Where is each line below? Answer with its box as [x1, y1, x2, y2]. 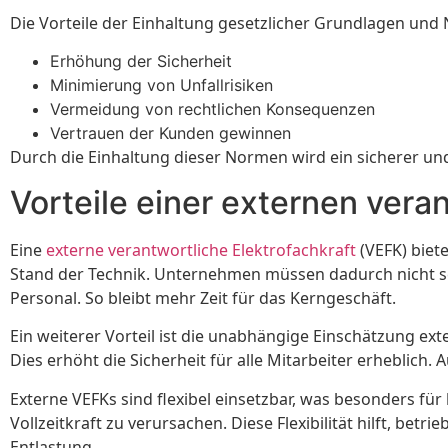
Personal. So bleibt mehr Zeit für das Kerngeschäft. [10, 286, 396, 309]
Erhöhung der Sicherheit [50, 51, 232, 72]
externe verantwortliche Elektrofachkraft [46, 238, 356, 261]
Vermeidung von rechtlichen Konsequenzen [50, 99, 375, 120]
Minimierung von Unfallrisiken [50, 75, 273, 96]
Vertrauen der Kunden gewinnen [50, 123, 291, 144]
